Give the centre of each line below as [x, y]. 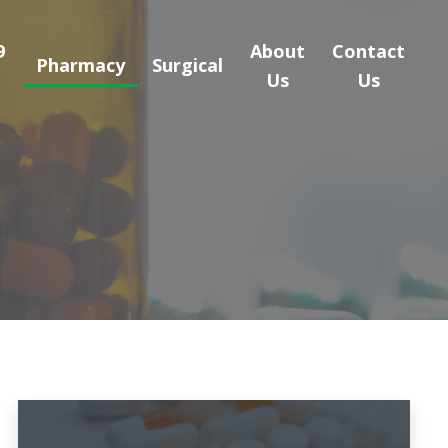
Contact [368, 50]
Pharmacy [80, 65]
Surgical [187, 65]
